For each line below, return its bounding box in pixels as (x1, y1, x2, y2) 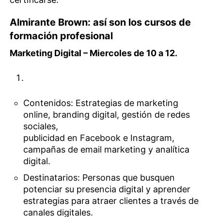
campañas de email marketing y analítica (23, 144, 190, 155)
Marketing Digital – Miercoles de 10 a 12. (10, 47, 177, 58)
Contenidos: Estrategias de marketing (23, 97, 179, 108)
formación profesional (10, 30, 113, 42)
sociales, (23, 121, 59, 131)
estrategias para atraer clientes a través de (23, 195, 199, 206)
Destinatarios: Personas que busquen (23, 172, 175, 183)
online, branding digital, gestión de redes (23, 109, 190, 120)
